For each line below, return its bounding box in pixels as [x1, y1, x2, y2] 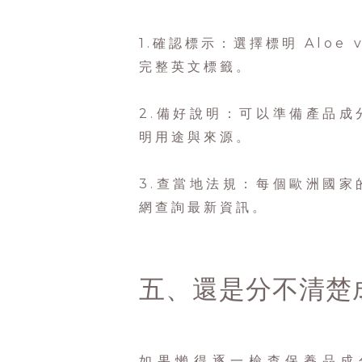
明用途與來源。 [139, 128, 252, 145]
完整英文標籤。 [139, 58, 252, 74]
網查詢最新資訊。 [139, 199, 268, 215]
